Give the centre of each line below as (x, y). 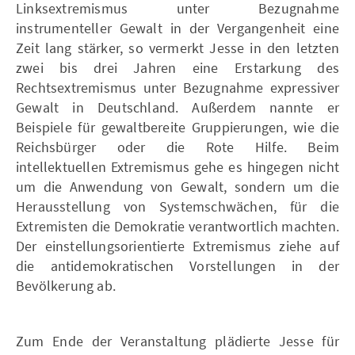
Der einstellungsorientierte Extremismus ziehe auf (177, 246)
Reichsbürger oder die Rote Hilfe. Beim (177, 147)
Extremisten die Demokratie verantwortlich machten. (177, 226)
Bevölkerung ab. (66, 285)
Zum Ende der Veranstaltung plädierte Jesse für (177, 341)
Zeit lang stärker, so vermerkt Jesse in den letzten (177, 48)
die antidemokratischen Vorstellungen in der (177, 265)
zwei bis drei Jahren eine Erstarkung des (177, 67)
